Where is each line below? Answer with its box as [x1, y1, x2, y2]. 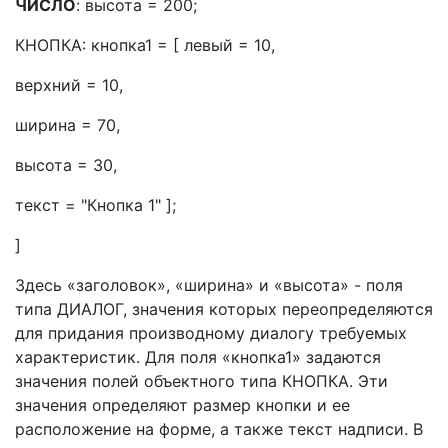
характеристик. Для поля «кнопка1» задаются [15, 347, 381, 367]
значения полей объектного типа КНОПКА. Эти [15, 371, 388, 391]
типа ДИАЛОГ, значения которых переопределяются [15, 299, 433, 319]
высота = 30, [15, 155, 117, 175]
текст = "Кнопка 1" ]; [15, 195, 176, 215]
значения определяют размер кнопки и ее [15, 395, 350, 415]
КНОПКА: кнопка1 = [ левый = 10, [15, 35, 275, 55]
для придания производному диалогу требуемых [15, 323, 407, 343]
